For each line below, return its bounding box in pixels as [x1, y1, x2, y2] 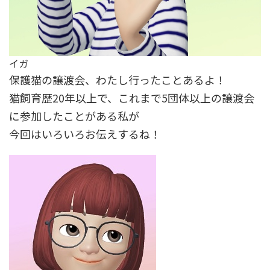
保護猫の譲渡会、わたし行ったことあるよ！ [9, 72, 226, 88]
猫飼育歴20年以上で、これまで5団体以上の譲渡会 [9, 90, 254, 106]
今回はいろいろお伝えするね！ [9, 126, 161, 142]
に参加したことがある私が [9, 108, 139, 124]
